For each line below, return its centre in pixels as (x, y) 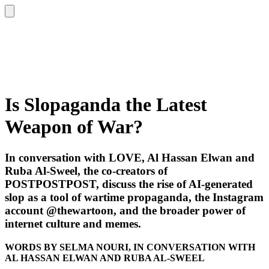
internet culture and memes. (73, 223)
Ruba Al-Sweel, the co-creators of (86, 171)
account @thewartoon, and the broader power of (125, 210)
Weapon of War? (74, 127)
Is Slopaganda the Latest (106, 105)
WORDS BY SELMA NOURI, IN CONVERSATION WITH (130, 247)
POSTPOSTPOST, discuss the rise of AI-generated (129, 184)
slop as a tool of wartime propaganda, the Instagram (134, 197)
